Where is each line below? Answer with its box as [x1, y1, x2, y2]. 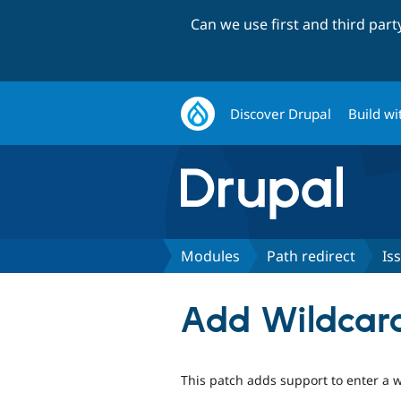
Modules [181, 245, 240, 266]
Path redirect [267, 245, 355, 266]
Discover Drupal [230, 104, 332, 123]
